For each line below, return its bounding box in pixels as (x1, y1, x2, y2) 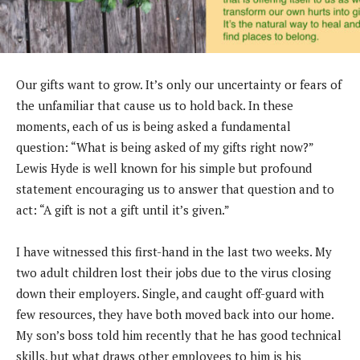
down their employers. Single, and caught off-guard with (16, 285, 324, 302)
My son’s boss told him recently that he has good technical (16, 327, 342, 344)
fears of (300, 76, 342, 93)
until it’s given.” (142, 202, 230, 219)
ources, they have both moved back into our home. (55, 306, 333, 323)
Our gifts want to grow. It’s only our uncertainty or (16, 76, 300, 93)
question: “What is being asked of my (16, 139, 223, 156)
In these (248, 97, 293, 114)
